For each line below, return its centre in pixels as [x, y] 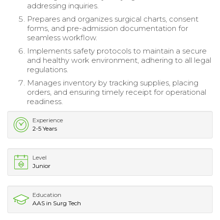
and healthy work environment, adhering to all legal [119, 60]
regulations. [48, 70]
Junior [41, 166]
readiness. [45, 102]
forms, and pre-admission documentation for [108, 28]
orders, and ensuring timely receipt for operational [117, 92]
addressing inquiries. [63, 6]
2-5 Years [45, 129]
